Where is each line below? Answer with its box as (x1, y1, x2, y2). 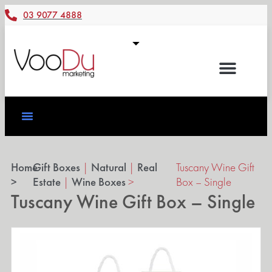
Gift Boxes (33, 159, 81, 175)
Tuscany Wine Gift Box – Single (11, 189, 256, 214)
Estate (33, 174, 61, 189)
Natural (91, 159, 127, 175)
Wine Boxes (72, 174, 126, 189)
